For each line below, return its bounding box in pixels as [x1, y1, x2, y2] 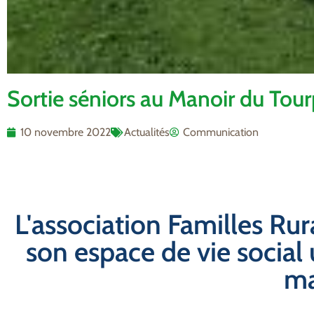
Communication [183, 125, 259, 139]
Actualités [124, 125, 170, 139]
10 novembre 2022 [20, 125, 111, 139]
